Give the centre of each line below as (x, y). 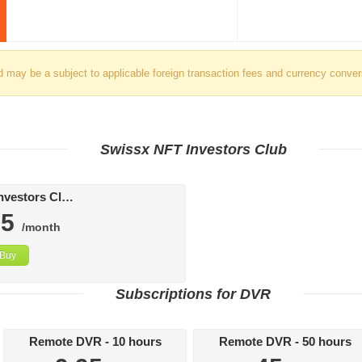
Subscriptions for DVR (193, 294)
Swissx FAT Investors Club (67, 197)
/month (39, 227)
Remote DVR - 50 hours (285, 342)
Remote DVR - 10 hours (95, 342)
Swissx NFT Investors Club (193, 149)
